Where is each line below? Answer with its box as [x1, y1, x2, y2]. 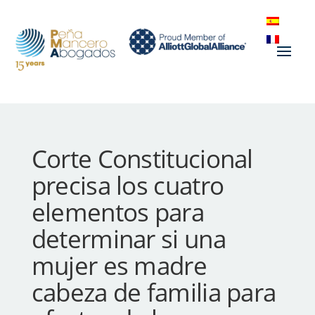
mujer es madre [31, 249, 207, 283]
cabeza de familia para [31, 276, 276, 309]
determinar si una [31, 222, 226, 256]
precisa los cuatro [31, 169, 224, 202]
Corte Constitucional [31, 142, 253, 176]
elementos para [31, 195, 204, 229]
